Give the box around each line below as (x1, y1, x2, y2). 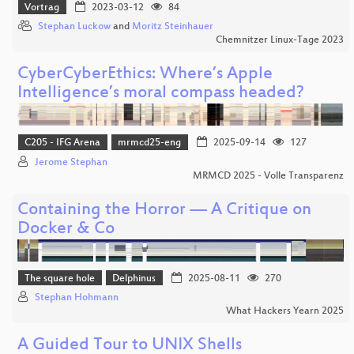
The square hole (24, 273, 96, 285)
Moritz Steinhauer (132, 21, 213, 33)
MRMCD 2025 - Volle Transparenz (192, 170, 344, 182)
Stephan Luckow (38, 21, 111, 33)
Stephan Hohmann (35, 292, 119, 304)
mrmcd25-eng (118, 137, 182, 149)
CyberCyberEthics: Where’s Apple (17, 65, 273, 85)
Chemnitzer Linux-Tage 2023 (215, 35, 344, 47)
